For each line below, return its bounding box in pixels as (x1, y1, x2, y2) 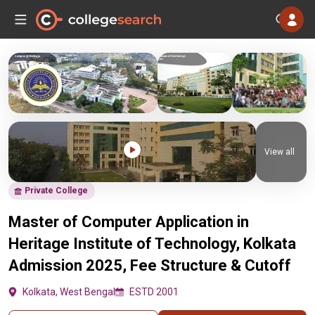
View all (264, 146, 295, 157)
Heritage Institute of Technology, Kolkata (8, 235, 296, 252)
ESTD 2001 (129, 286, 179, 297)
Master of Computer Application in (8, 213, 249, 231)
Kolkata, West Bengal (22, 286, 115, 297)
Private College (25, 186, 88, 195)
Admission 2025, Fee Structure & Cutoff (8, 257, 291, 274)
